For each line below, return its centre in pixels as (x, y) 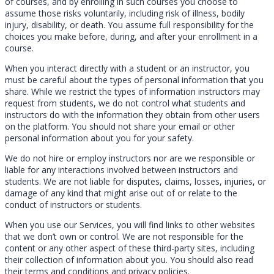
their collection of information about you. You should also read (129, 259)
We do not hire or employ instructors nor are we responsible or (130, 158)
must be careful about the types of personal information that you (134, 80)
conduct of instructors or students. (73, 204)
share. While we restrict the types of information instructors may (132, 91)
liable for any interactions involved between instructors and (121, 169)
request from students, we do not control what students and (125, 103)
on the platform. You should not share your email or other (120, 126)
